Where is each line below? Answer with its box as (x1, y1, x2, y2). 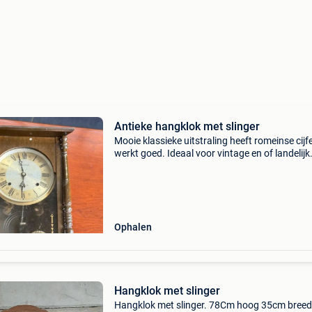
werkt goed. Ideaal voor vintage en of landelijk (114, 148, 310, 159)
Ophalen (114, 221, 152, 233)
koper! (114, 173, 141, 184)
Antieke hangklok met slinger (114, 120, 260, 133)
